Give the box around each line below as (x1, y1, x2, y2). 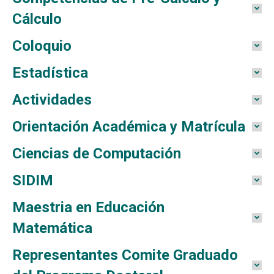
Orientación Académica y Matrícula (12, 118, 245, 135)
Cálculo (12, 10, 62, 28)
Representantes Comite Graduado (12, 246, 238, 264)
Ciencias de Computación (12, 145, 181, 162)
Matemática (12, 220, 92, 237)
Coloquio (12, 37, 72, 54)
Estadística (12, 64, 88, 81)
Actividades (12, 91, 92, 108)
